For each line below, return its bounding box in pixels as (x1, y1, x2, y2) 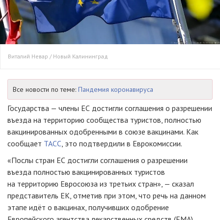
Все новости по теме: (13, 85, 78, 94)
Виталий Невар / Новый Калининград (8, 53, 108, 60)
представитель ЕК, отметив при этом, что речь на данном (7, 191, 206, 201)
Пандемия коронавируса (78, 85, 153, 94)
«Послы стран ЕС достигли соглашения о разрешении (7, 155, 188, 165)
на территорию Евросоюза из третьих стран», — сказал (7, 179, 194, 189)
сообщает (7, 138, 44, 149)
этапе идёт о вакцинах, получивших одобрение (7, 202, 169, 213)
